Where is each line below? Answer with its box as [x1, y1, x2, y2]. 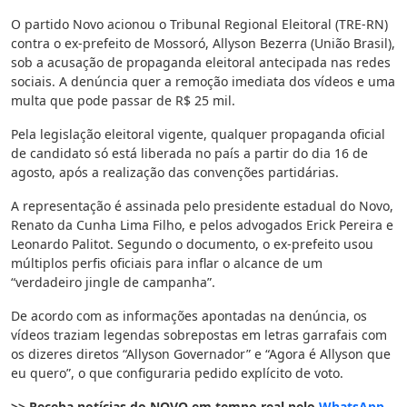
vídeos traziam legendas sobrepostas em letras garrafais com [11, 326, 387, 344]
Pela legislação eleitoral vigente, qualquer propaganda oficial [11, 125, 385, 144]
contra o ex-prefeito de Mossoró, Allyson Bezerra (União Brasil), [11, 35, 395, 53]
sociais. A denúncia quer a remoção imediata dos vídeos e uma [11, 73, 395, 91]
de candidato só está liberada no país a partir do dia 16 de [11, 144, 368, 163]
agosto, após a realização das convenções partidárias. [11, 164, 339, 182]
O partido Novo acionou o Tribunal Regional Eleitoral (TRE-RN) [11, 15, 388, 34]
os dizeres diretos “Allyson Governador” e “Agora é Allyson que [11, 345, 391, 363]
